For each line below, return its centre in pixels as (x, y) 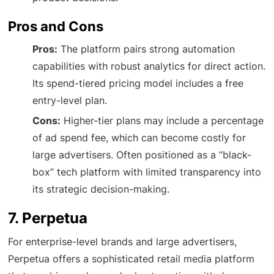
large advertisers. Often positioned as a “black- (142, 155)
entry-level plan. (70, 100)
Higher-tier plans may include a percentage (162, 120)
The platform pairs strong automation (146, 49)
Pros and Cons (56, 26)
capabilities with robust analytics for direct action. (149, 66)
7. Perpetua (48, 218)
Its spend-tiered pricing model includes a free (138, 83)
